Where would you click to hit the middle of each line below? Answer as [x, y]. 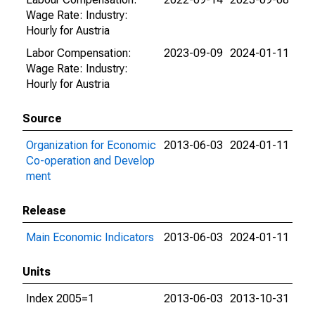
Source [42, 118]
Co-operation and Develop [90, 161]
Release [44, 211]
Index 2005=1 [60, 298]
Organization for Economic [91, 145]
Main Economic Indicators [90, 237]
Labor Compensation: [79, 53]
